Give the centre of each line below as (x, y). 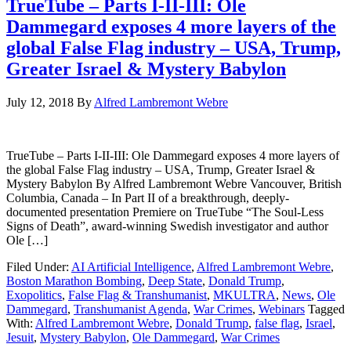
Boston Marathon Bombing (74, 280)
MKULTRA (244, 295)
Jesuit (20, 337)
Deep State (175, 280)
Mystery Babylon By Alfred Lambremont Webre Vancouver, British (174, 183)
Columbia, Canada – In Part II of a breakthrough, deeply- (148, 197)
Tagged (326, 309)
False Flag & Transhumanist (138, 295)
